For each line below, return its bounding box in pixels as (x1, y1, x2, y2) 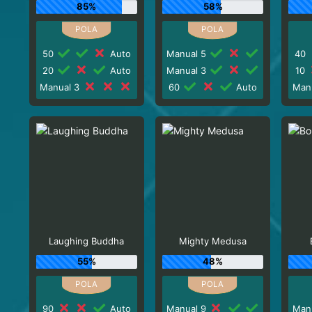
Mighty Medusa (179, 235, 247, 247)
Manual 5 (166, 47, 209, 59)
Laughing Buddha (49, 235, 125, 247)
